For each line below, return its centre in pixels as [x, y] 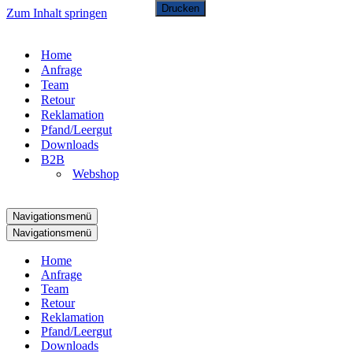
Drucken [181, 8]
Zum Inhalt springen [57, 13]
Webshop [96, 174]
